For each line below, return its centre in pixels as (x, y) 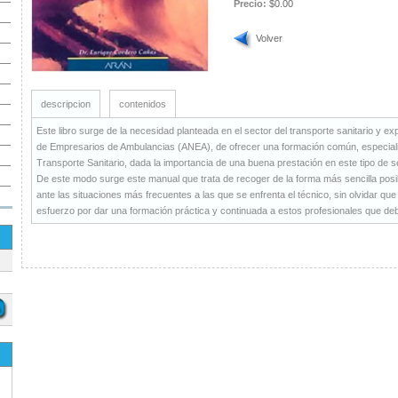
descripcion (66, 104)
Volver (269, 38)
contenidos (143, 104)
